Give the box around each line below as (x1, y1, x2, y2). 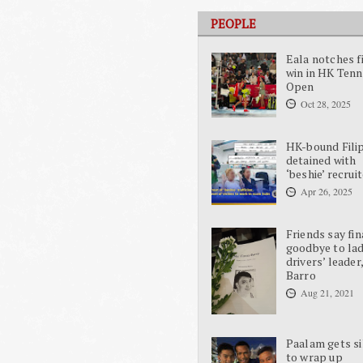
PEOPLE (211, 15, 256, 32)
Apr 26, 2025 (300, 185, 352, 199)
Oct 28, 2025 (300, 96, 351, 110)
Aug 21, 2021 (300, 286, 354, 300)
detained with (285, 152, 357, 169)
